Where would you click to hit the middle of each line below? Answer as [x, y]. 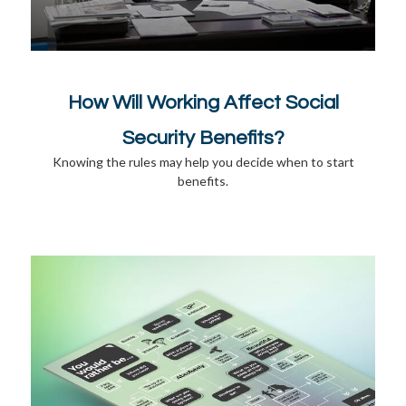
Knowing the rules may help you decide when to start [203, 161]
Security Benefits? [203, 138]
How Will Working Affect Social [203, 102]
